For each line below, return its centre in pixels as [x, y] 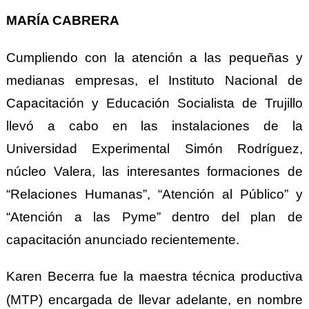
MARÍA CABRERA [62, 20]
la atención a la [165, 57]
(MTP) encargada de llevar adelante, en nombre [154, 299]
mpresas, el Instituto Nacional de [193, 80]
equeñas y [270, 57]
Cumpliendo [46, 57]
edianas [46, 80]
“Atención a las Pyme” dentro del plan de [154, 217]
